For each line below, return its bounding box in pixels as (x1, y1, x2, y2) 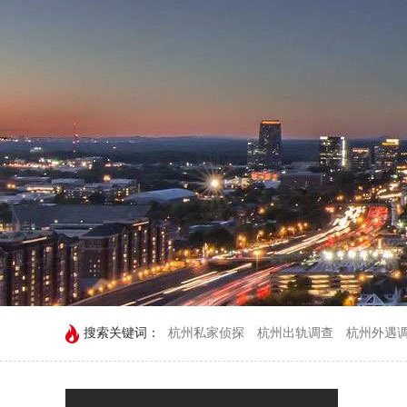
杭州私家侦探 (168, 326, 244, 340)
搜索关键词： (84, 326, 160, 340)
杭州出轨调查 (257, 326, 333, 340)
